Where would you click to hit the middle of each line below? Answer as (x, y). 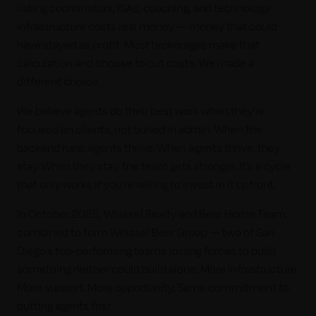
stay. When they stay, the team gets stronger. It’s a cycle (154, 166)
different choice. (59, 81)
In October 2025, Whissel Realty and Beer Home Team (151, 214)
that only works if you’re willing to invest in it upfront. (146, 184)
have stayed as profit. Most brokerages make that (138, 45)
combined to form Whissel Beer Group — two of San (146, 232)
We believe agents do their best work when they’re (141, 111)
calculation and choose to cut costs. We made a (135, 63)
